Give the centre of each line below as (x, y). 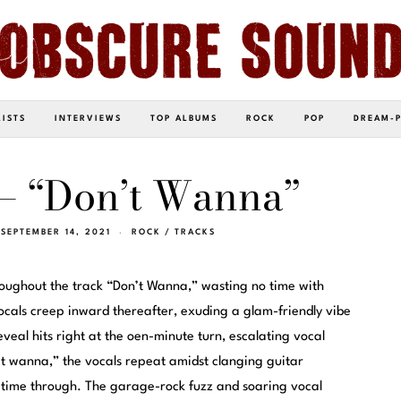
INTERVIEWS (88, 118)
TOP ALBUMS (184, 118)
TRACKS (195, 232)
